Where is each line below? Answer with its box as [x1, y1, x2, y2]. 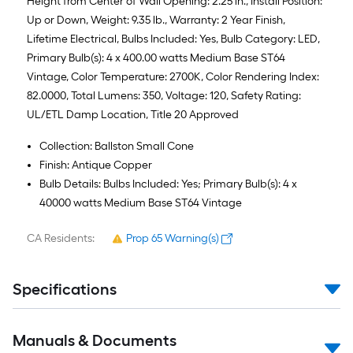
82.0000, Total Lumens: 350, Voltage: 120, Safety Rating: [27, 89, 301, 102]
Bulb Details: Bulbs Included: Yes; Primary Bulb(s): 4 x [39, 177, 297, 191]
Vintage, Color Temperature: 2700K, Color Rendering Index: [27, 70, 319, 84]
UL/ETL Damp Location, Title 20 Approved [27, 108, 239, 121]
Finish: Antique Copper [39, 158, 152, 172]
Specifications [13, 280, 117, 299]
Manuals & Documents [13, 331, 176, 350]
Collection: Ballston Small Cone [39, 139, 194, 153]
